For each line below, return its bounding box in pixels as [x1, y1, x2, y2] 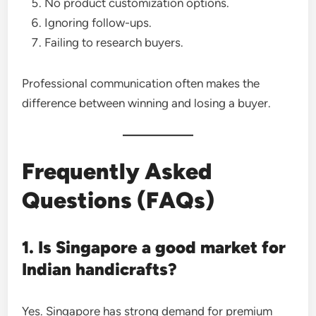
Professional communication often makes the [22, 76, 260, 90]
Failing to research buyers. [44, 35, 184, 49]
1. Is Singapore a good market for [22, 237, 286, 257]
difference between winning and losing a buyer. [22, 96, 272, 110]
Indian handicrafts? [22, 259, 178, 279]
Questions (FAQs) [22, 187, 215, 214]
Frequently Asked [22, 158, 212, 185]
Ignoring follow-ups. [44, 16, 152, 30]
